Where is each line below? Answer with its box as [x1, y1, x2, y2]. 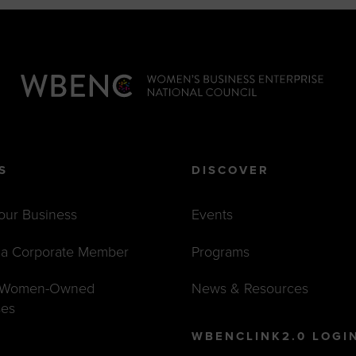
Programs [191, 242, 250, 261]
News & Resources [191, 280, 308, 298]
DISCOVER [191, 163, 269, 178]
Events [191, 206, 233, 224]
